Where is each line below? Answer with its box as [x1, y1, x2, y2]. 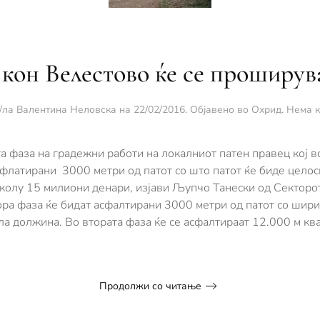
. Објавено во [185, 103, 251, 116]
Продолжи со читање [99, 279, 201, 293]
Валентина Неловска [16, 103, 116, 116]
